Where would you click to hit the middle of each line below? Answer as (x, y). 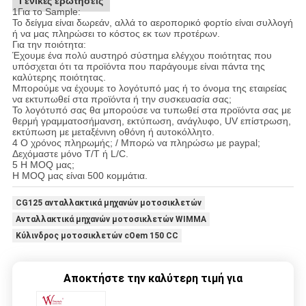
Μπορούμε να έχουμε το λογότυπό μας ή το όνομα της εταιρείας (149, 88)
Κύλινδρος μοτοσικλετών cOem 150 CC (97, 235)
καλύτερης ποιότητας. (59, 77)
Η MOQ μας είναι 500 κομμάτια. (80, 175)
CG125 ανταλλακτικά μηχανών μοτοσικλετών (108, 203)
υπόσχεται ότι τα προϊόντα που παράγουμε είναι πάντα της (138, 66)
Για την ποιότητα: (49, 44)
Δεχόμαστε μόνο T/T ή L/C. (70, 153)
